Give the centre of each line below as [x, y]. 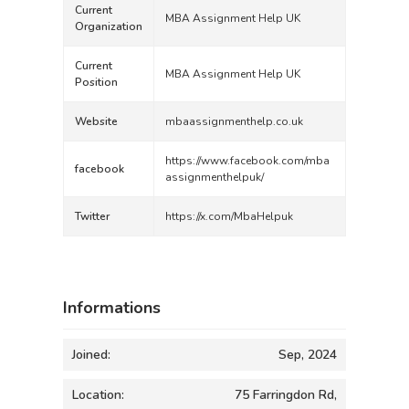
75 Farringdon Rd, [286, 395]
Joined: [91, 355]
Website [96, 121]
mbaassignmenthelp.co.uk [234, 121]
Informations [112, 308]
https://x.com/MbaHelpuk [229, 216]
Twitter [92, 216]
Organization [109, 26]
